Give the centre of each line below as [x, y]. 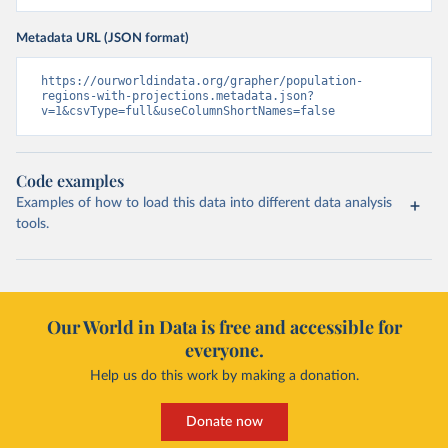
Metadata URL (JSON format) [102, 37]
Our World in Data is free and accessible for [224, 326]
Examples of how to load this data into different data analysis [204, 202]
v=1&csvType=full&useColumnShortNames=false [188, 110]
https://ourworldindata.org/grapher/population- [202, 80]
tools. [32, 223]
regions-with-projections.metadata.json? [177, 95]
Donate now [224, 421]
